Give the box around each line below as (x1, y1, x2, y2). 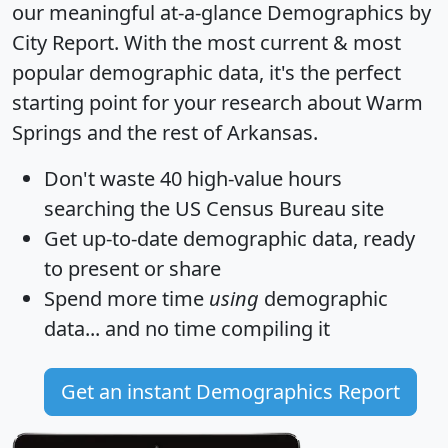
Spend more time (44, 284, 209, 312)
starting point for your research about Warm (12, 88, 423, 116)
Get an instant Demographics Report (61, 377, 400, 405)
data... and (44, 314, 145, 342)
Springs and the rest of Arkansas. (12, 118, 318, 146)
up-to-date (82, 224, 178, 252)
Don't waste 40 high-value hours (44, 164, 342, 192)
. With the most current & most (114, 28, 401, 56)
